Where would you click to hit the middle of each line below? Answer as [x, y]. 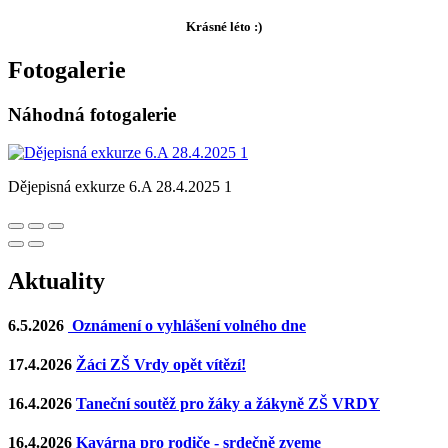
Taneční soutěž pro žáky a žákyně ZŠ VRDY [228, 404]
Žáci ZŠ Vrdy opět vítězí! [161, 364]
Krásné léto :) [224, 26]
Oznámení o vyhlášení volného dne [187, 325]
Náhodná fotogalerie [92, 114]
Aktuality [56, 281]
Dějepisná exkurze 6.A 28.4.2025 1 [120, 187]
